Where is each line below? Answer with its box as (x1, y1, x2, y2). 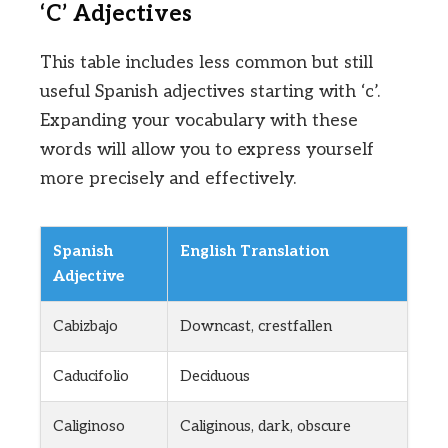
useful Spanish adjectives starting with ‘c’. (40, 81, 380, 103)
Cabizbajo (53, 317, 118, 336)
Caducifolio (53, 367, 129, 386)
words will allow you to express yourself (40, 139, 374, 161)
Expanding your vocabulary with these (40, 110, 358, 132)
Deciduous (180, 367, 250, 386)
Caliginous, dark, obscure (180, 417, 351, 436)
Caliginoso (53, 417, 125, 436)
